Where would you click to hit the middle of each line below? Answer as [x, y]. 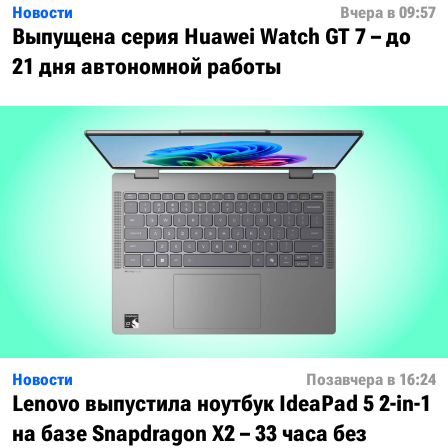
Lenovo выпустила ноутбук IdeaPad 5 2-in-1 [221, 404]
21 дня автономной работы [146, 67]
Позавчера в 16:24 [371, 380]
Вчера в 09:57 [388, 13]
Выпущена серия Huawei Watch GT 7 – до [211, 37]
